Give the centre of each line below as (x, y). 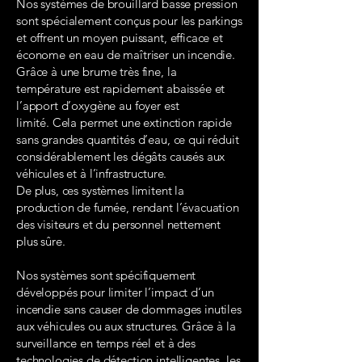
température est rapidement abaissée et (121, 88)
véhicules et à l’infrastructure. (92, 173)
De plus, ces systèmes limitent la (101, 190)
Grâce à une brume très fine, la (97, 72)
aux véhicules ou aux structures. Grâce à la (126, 326)
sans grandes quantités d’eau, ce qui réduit (128, 139)
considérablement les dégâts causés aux (121, 156)
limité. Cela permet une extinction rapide (124, 122)
